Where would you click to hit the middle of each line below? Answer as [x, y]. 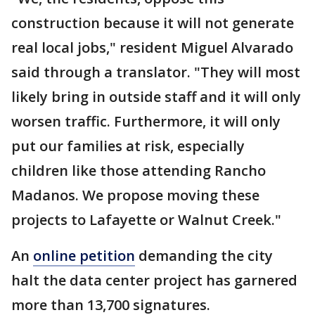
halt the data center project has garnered [154, 280]
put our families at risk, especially [128, 146]
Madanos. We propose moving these [135, 195]
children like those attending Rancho [139, 170]
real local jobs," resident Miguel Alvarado [152, 47]
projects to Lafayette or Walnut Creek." [146, 219]
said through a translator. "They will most [156, 72]
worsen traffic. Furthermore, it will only [146, 121]
